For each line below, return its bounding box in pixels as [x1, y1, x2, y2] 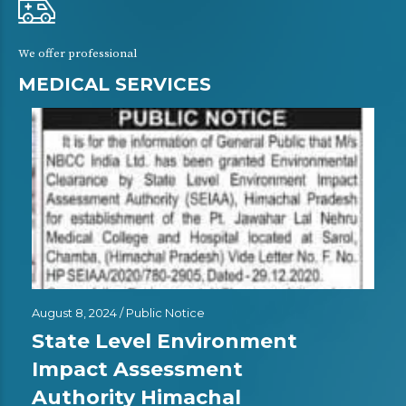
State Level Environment [32, 329, 297, 353]
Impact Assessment [32, 357, 243, 382]
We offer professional [18, 46, 137, 61]
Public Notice [126, 305, 205, 320]
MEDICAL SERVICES [18, 73, 211, 95]
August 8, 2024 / [32, 305, 126, 320]
